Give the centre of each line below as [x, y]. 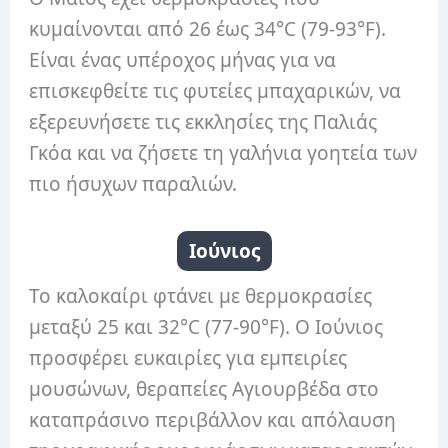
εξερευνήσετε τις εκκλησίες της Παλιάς [203, 122]
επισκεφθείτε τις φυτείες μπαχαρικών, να [215, 91]
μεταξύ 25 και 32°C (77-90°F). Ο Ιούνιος [206, 326]
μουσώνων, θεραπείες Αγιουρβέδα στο [204, 388]
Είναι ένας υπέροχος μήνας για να [183, 60]
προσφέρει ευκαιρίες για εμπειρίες [188, 357]
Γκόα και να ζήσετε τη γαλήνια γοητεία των [223, 153]
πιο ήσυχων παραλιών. [133, 184]
